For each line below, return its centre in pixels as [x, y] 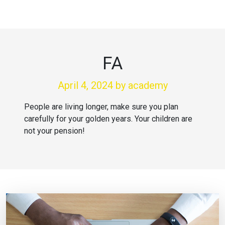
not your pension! [54, 131]
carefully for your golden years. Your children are [108, 119]
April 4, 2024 [86, 85]
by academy [141, 85]
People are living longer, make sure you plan [101, 107]
